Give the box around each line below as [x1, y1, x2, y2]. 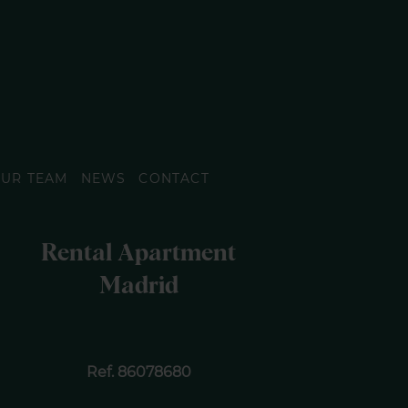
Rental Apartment [41, 241, 237, 266]
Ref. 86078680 [86, 363, 191, 382]
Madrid [98, 274, 178, 299]
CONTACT [138, 170, 209, 187]
